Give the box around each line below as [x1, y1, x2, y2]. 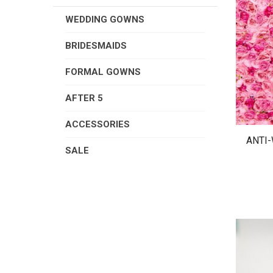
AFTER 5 [65, 93, 103, 104]
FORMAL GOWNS [65, 66, 141, 77]
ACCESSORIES [65, 119, 130, 130]
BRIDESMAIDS [65, 40, 127, 51]
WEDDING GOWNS [65, 14, 144, 25]
